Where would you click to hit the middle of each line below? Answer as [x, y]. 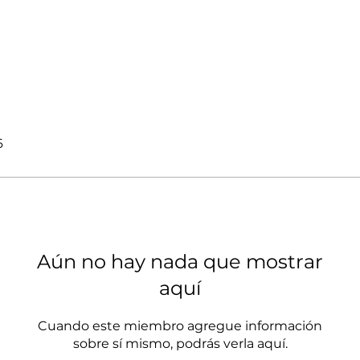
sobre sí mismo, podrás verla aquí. [180, 343]
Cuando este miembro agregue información [180, 325]
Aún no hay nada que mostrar [180, 261]
